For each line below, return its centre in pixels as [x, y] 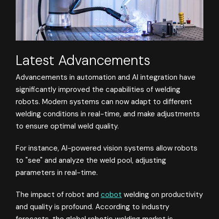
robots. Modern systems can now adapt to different [104, 101]
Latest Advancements [83, 61]
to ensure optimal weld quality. [67, 126]
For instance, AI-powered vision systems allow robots [107, 148]
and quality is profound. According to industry [92, 207]
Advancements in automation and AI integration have [106, 77]
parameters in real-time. [57, 172]
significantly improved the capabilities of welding [98, 89]
